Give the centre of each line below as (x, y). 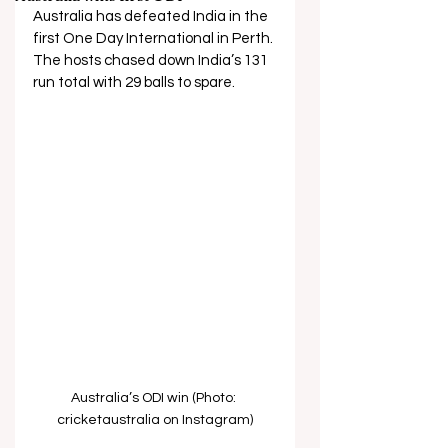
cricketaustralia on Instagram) (155, 419)
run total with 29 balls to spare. (134, 82)
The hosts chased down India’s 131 (152, 60)
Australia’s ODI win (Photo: (155, 397)
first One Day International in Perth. (154, 38)
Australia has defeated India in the (152, 16)
